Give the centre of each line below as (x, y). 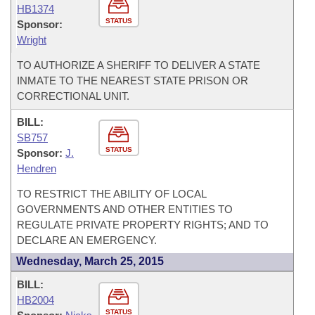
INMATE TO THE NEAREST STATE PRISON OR (133, 81)
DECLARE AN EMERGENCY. (87, 240)
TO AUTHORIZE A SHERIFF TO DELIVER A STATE (139, 65)
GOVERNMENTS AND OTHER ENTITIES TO (125, 209)
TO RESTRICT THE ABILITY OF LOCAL (112, 194)
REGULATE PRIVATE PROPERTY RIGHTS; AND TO (143, 225)
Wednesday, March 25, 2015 (90, 261)
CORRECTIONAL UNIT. (73, 96)
